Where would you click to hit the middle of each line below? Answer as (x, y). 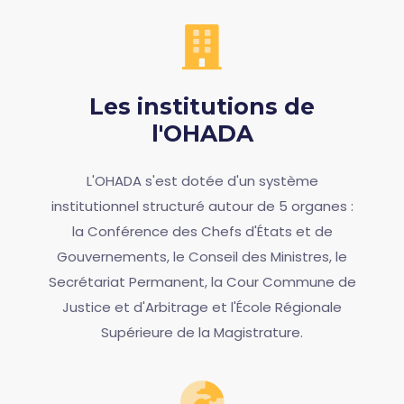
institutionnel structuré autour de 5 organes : (202, 206)
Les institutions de (202, 106)
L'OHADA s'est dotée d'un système (202, 181)
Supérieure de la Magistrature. (202, 332)
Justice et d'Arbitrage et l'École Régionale (202, 307)
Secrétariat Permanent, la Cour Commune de (202, 282)
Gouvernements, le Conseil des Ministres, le (202, 257)
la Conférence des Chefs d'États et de (202, 231)
